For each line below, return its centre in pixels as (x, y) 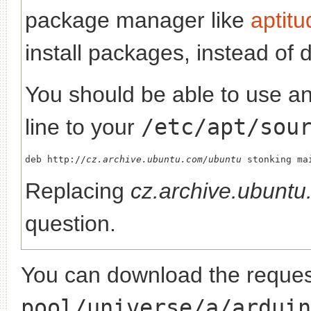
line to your (83, 127)
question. (70, 223)
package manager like (138, 20)
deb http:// (56, 159)
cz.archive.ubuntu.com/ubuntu (164, 159)
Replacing (78, 191)
